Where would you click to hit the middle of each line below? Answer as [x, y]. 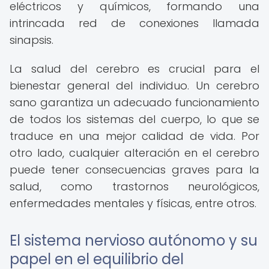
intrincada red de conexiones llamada [134, 23]
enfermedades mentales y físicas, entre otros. [133, 203]
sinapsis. [32, 40]
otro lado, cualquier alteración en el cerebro [134, 153]
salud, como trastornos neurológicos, [134, 186]
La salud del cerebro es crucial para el [134, 69]
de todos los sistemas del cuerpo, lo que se [134, 119]
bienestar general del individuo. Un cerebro [134, 86]
